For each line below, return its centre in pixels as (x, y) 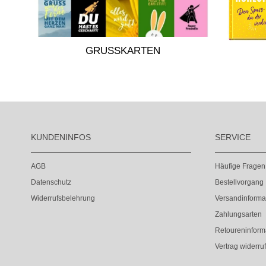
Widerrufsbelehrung (63, 198)
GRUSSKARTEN (119, 51)
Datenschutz (51, 182)
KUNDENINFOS (61, 137)
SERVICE (233, 137)
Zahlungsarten (238, 214)
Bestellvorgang (239, 182)
